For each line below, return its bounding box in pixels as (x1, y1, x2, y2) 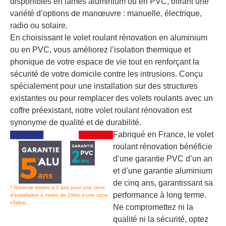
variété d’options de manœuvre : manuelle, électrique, (10, 9, 202, 18)
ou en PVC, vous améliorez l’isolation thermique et (10, 45, 191, 54)
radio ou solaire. (10, 21, 68, 30)
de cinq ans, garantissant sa (113, 179, 213, 188)
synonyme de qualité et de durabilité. (10, 118, 141, 127)
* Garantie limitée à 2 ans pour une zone (10, 185, 105, 191)
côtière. (10, 200, 27, 206)
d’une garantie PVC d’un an (113, 154, 212, 163)
